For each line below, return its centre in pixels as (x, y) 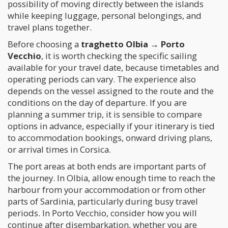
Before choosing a (44, 44)
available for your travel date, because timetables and (113, 67)
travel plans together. (50, 27)
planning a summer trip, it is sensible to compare (105, 114)
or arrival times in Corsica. (59, 149)
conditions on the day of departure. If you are (97, 103)
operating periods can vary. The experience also (102, 79)
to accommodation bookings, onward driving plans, (110, 138)
